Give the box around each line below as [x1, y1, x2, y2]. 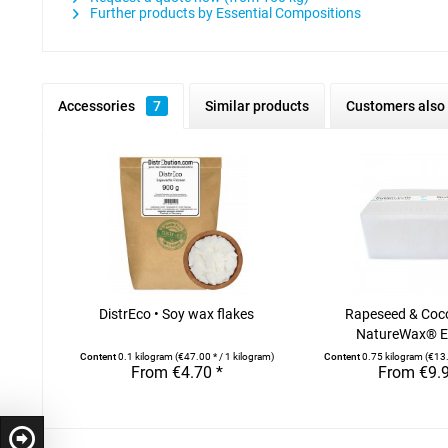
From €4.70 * [130, 363, 223, 382]
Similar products [205, 98, 309, 114]
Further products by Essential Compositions [87, 5, 361, 21]
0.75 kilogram [362, 351, 426, 362]
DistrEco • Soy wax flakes [99, 306, 255, 322]
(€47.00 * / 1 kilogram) [174, 351, 274, 362]
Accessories [58, 98, 138, 114]
